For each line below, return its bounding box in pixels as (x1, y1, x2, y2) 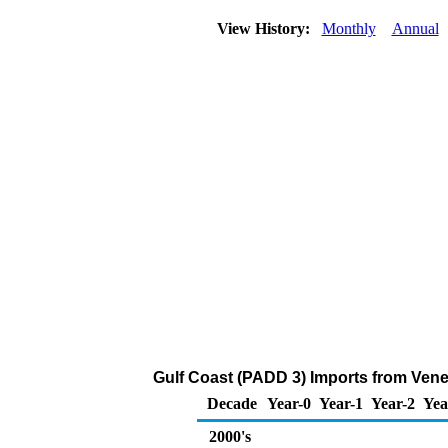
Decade (207, 395, 257, 412)
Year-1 (319, 395, 363, 412)
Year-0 (267, 395, 311, 412)
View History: (212, 20, 318, 37)
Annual (391, 20, 439, 37)
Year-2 (371, 395, 415, 412)
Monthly (321, 20, 376, 37)
